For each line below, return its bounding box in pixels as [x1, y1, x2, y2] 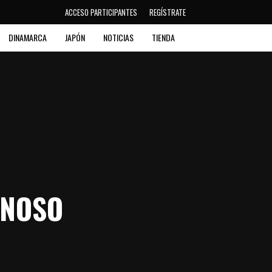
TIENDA [152, 31, 175, 44]
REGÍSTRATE [149, 6, 186, 18]
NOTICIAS [103, 31, 134, 44]
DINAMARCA [8, 31, 47, 44]
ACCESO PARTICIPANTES [65, 6, 137, 18]
